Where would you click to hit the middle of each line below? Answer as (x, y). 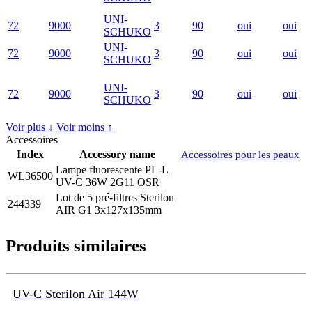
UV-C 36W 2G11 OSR (108, 182)
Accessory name (117, 155)
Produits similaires (76, 246)
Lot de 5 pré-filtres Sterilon (115, 198)
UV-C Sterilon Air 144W (76, 294)
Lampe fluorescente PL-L (112, 170)
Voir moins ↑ (85, 127)
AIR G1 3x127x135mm (109, 210)
